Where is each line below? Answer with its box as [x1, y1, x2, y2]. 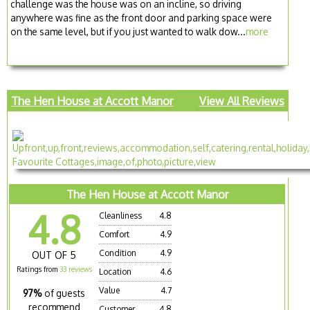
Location [99, 266, 132, 277]
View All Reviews [199, 93, 284, 108]
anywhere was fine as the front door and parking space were [10, 11, 273, 24]
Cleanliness [99, 210, 143, 221]
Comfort [99, 228, 130, 239]
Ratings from [16, 264, 60, 273]
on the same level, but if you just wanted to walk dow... [10, 25, 246, 37]
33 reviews [59, 264, 92, 273]
